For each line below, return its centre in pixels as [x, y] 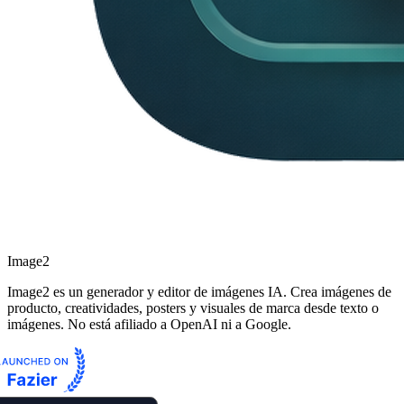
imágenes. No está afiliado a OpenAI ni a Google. [149, 325]
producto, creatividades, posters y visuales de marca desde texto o [193, 308]
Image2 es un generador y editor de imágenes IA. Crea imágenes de [199, 292]
